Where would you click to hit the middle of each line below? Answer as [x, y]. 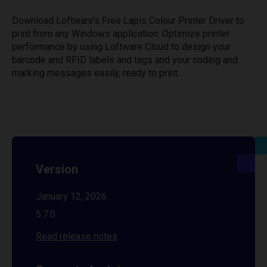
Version [57, 169]
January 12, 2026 [71, 196]
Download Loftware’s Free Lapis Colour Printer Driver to [128, 21]
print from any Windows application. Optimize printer [121, 34]
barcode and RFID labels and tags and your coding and [125, 60]
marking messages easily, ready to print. [96, 73]
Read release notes [77, 236]
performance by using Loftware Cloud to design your [121, 47]
